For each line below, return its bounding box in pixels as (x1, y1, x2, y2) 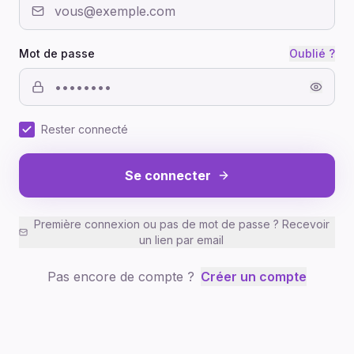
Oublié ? (289, 47, 335, 60)
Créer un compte (201, 269, 307, 284)
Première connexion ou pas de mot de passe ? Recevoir (33, 217, 330, 231)
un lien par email (139, 233, 224, 247)
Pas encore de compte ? (47, 269, 194, 284)
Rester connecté (41, 122, 128, 136)
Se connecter (124, 168, 211, 183)
